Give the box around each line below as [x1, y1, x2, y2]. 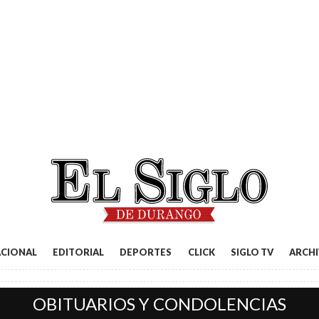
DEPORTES [120, 246, 172, 258]
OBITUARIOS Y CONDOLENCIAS [33, 293, 286, 314]
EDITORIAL [52, 246, 104, 258]
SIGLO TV [231, 246, 273, 258]
